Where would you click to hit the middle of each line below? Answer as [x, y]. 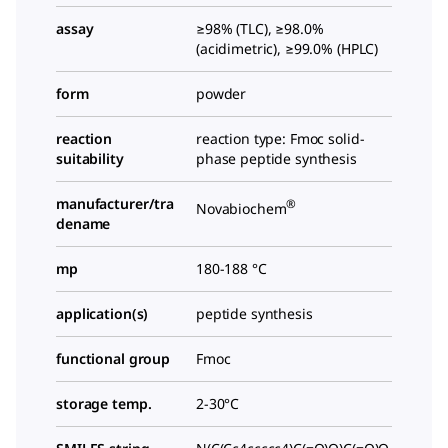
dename [83, 224]
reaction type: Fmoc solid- [280, 139]
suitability [90, 159]
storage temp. [104, 404]
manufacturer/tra [115, 204]
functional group [113, 359]
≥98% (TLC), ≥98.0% [260, 29]
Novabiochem [241, 208]
